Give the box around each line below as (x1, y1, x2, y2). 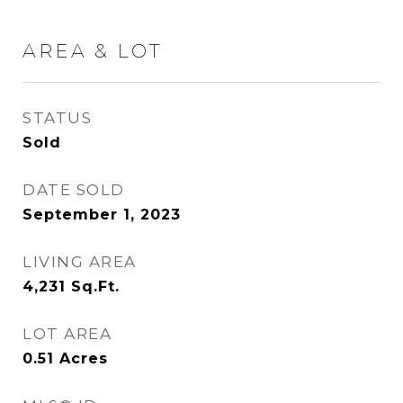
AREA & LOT (22, 40, 162, 62)
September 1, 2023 (22, 206, 181, 223)
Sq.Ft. (71, 278, 120, 295)
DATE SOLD (22, 181, 125, 199)
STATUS (22, 109, 92, 127)
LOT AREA (22, 325, 112, 343)
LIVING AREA (22, 253, 137, 271)
